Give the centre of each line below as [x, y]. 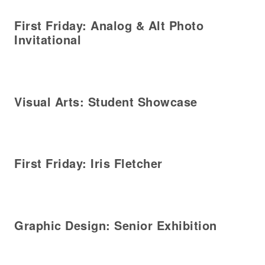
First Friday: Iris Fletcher [88, 163]
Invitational [48, 40]
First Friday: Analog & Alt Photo [109, 25]
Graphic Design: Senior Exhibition [116, 225]
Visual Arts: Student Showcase [106, 101]
